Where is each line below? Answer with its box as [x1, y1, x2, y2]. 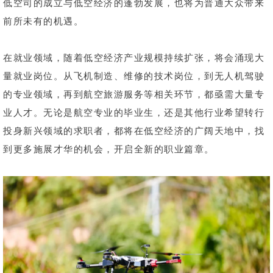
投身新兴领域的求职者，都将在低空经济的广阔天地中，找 [3, 124, 264, 136]
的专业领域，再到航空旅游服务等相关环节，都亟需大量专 [3, 87, 264, 100]
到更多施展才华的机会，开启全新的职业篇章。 [3, 142, 214, 155]
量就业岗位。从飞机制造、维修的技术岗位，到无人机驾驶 [3, 69, 264, 82]
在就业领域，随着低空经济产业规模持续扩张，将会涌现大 [3, 51, 264, 63]
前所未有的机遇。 [3, 14, 83, 27]
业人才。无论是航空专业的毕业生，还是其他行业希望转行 [3, 105, 264, 118]
